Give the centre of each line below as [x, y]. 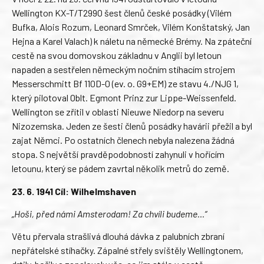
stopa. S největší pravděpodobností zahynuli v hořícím [118, 154]
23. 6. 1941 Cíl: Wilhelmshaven [74, 191]
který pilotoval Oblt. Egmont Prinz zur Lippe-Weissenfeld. [124, 98]
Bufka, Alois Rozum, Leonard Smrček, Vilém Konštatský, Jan [131, 27]
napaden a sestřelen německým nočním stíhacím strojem [123, 70]
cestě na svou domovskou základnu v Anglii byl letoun [117, 55]
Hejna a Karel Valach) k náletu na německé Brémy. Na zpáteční [132, 41]
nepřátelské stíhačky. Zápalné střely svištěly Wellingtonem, [128, 250]
